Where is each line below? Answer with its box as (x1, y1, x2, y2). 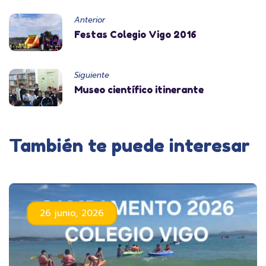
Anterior (74, 14, 105, 26)
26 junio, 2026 (40, 206, 104, 220)
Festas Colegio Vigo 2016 (74, 28, 197, 40)
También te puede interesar (9, 134, 250, 156)
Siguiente (74, 69, 109, 81)
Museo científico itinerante (74, 83, 204, 96)
